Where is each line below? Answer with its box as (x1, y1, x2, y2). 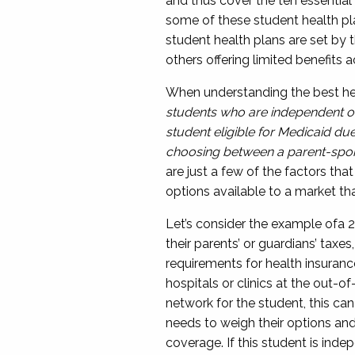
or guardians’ (239, 236, 317, 251)
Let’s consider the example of (165, 216, 338, 231)
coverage (165, 335, 221, 350)
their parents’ (165, 236, 240, 251)
